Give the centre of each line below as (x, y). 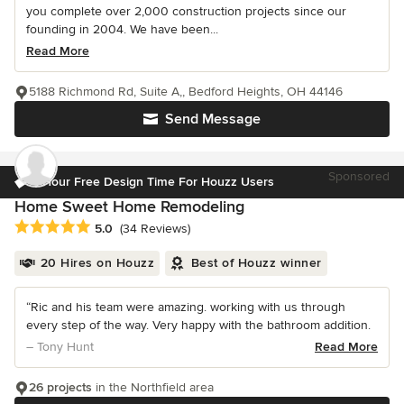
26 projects (60, 387)
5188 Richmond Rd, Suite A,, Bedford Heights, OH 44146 (186, 91)
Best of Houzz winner (256, 262)
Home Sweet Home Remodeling (129, 206)
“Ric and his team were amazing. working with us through (186, 307)
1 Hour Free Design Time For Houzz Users (154, 181)
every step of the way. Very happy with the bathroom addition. (198, 325)
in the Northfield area (153, 387)
